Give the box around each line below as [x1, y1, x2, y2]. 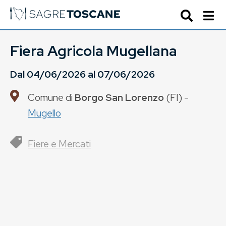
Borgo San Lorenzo [75, 91, 164, 104]
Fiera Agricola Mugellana [10, 41, 177, 61]
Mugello [28, 106, 61, 120]
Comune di [28, 91, 75, 104]
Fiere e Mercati [28, 137, 91, 150]
